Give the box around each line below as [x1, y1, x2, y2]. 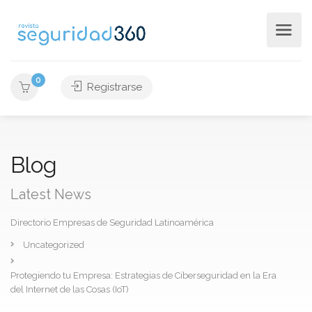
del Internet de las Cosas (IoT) [10, 284, 129, 295]
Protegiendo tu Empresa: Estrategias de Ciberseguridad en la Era [10, 270, 276, 281]
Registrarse [84, 81, 142, 93]
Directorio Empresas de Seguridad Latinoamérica [10, 217, 214, 228]
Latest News [10, 186, 91, 203]
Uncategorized [23, 240, 84, 250]
